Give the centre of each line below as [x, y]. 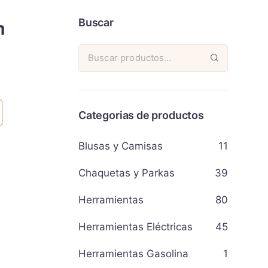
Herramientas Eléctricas [135, 227]
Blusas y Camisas [121, 146]
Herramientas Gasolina [133, 254]
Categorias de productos [141, 115]
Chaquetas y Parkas [127, 173]
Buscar [96, 22]
